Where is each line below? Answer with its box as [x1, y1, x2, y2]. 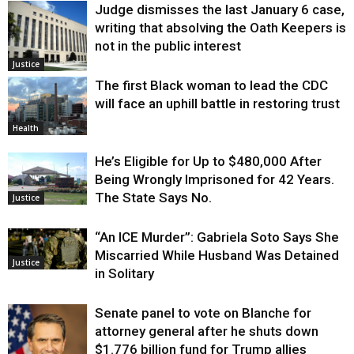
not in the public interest [95, 37, 241, 54]
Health [13, 122, 39, 134]
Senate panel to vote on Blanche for [95, 304, 311, 321]
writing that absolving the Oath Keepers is [95, 19, 346, 36]
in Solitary [95, 265, 154, 281]
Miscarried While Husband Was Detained [95, 247, 339, 263]
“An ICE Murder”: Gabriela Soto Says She [95, 228, 339, 245]
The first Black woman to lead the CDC [95, 77, 328, 93]
